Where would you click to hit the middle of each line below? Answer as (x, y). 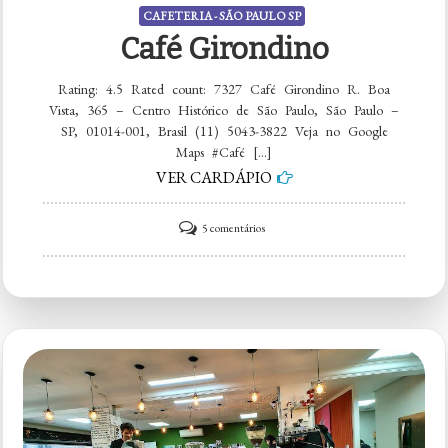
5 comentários (233, 227)
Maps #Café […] (224, 151)
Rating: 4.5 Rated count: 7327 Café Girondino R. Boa (224, 88)
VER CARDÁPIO (213, 177)
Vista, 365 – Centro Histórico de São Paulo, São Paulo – (224, 109)
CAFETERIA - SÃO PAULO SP (221, 15)
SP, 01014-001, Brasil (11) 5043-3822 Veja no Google (224, 130)
